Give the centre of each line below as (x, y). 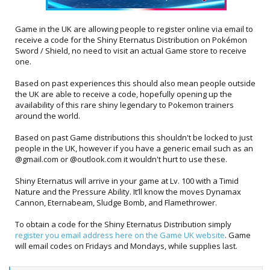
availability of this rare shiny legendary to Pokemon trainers (124, 105)
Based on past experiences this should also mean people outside (135, 83)
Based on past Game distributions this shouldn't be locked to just (134, 137)
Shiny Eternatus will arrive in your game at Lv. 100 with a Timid (127, 181)
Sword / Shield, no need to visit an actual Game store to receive (131, 51)
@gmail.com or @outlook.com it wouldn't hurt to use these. (121, 159)
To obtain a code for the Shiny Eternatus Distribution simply (123, 224)
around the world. (48, 116)
